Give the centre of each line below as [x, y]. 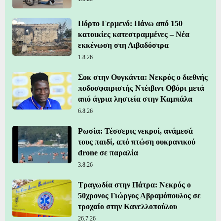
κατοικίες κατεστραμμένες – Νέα [134, 34]
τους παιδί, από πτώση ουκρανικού [137, 142]
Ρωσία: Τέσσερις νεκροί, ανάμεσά [135, 131]
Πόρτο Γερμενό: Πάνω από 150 [130, 23]
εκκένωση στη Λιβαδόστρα [123, 45]
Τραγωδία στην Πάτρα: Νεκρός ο [134, 184]
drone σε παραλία [108, 152]
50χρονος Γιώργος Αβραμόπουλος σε [139, 195]
